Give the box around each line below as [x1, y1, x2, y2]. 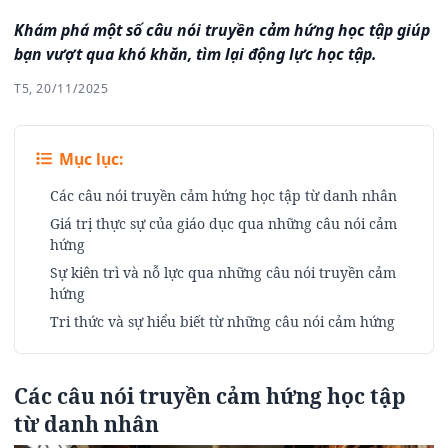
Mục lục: [55, 147, 124, 170]
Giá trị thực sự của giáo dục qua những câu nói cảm [50, 213, 397, 233]
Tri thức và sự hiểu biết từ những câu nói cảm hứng [50, 311, 395, 331]
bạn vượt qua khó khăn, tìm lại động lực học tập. [14, 42, 376, 65]
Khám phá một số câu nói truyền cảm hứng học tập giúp [14, 18, 430, 41]
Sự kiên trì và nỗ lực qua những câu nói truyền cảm [50, 262, 396, 282]
